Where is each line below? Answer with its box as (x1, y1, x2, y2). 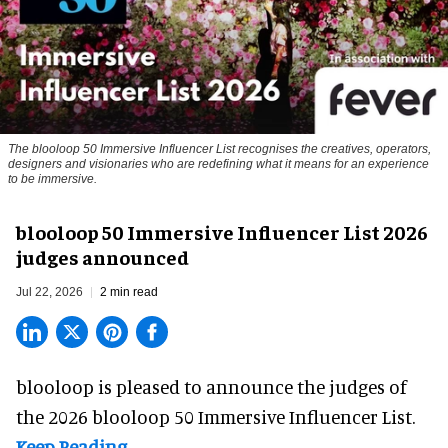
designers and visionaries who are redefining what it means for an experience (8, 157, 429, 172)
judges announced (16, 244, 189, 270)
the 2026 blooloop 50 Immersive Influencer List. (16, 405, 415, 429)
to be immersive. (8, 172, 97, 187)
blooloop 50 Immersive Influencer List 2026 (16, 219, 428, 245)
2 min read (100, 285, 158, 300)
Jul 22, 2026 (16, 285, 83, 300)
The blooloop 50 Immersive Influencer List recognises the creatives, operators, (8, 142, 431, 157)
